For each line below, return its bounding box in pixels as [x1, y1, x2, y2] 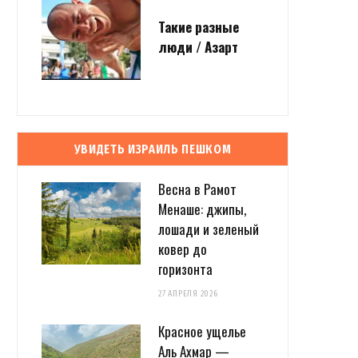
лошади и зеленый [158, 218, 259, 239]
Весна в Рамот [158, 178, 237, 199]
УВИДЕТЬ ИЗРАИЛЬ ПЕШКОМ [74, 141, 232, 157]
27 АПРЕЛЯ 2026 [158, 288, 218, 299]
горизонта [158, 258, 213, 279]
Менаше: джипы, [158, 198, 246, 219]
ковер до [158, 238, 207, 259]
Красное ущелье [158, 320, 246, 341]
